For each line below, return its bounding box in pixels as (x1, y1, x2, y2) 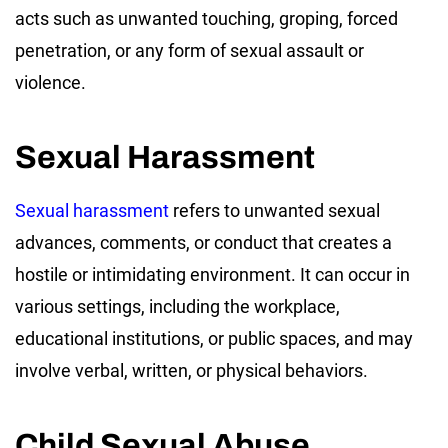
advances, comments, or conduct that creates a (15, 231, 392, 253)
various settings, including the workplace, (15, 295, 340, 317)
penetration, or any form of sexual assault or (15, 39, 364, 61)
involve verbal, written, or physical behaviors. (15, 359, 368, 381)
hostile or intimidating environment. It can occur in (15, 263, 410, 285)
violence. (15, 71, 86, 93)
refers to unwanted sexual (169, 199, 380, 221)
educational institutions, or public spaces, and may (15, 327, 413, 349)
